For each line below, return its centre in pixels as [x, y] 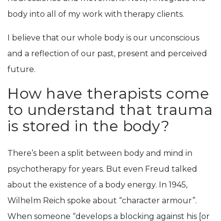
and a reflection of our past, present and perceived [107, 54]
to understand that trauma [110, 110]
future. [21, 70]
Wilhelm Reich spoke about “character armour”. [102, 200]
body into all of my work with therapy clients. [96, 14]
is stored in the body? [88, 126]
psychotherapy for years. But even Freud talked [102, 169]
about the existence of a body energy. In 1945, [97, 184]
